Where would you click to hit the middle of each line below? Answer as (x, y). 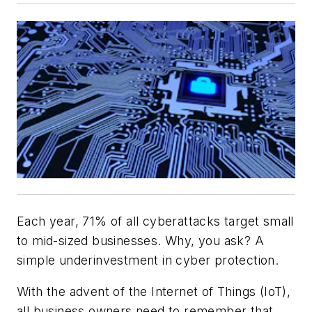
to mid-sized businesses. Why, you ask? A (140, 240)
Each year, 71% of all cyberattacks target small (155, 221)
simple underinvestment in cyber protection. (148, 260)
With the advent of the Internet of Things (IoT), (154, 292)
